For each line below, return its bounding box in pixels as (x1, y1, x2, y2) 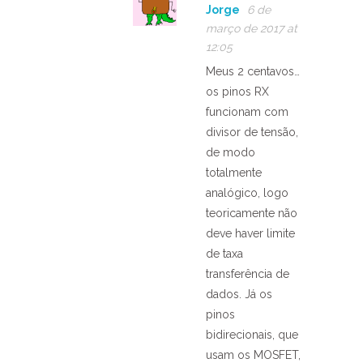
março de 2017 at (206, 21, 297, 35)
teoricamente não (206, 206, 297, 220)
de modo (206, 145, 255, 159)
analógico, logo (206, 186, 288, 199)
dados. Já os (206, 287, 272, 301)
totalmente (206, 165, 262, 179)
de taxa (206, 246, 243, 260)
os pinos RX (206, 84, 269, 98)
